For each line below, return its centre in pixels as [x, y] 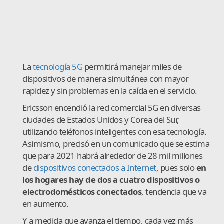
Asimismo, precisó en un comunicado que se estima [116, 143]
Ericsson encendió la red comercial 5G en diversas [112, 107]
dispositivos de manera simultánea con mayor [106, 78]
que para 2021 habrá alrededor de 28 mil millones [112, 155]
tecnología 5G [57, 66]
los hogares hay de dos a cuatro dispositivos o [111, 179]
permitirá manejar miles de [132, 66]
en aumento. [46, 203]
